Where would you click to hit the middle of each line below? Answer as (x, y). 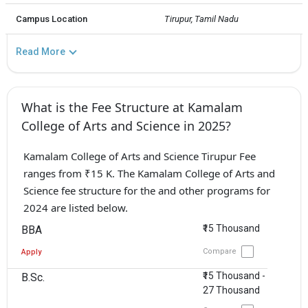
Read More (41, 51)
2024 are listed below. (75, 207)
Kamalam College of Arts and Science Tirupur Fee (139, 156)
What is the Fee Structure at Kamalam (132, 107)
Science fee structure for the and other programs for (146, 190)
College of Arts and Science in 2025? (126, 125)
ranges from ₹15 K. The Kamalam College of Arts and (149, 173)
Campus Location (52, 19)
